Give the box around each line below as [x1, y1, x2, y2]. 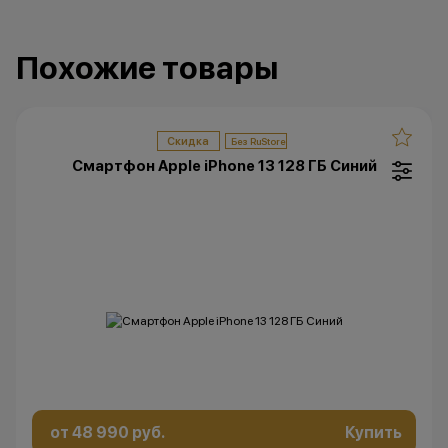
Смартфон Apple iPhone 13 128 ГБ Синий [71, 157, 377, 176]
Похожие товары [16, 49, 278, 88]
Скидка [167, 134, 210, 148]
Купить [345, 422, 402, 442]
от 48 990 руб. [50, 422, 165, 442]
